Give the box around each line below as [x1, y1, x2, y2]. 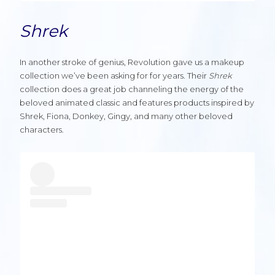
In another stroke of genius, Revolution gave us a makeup [20, 57, 244, 67]
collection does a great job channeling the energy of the [20, 84, 244, 94]
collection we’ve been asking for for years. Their [20, 71, 209, 80]
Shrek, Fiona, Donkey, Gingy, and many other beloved [20, 111, 233, 121]
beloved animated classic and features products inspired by [20, 98, 254, 107]
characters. [20, 125, 64, 134]
